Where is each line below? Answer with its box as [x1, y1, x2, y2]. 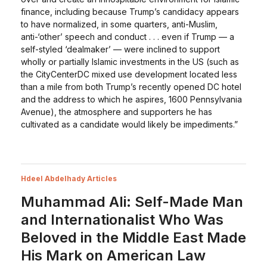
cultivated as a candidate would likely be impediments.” [20, 119, 238, 129]
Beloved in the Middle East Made [20, 229, 246, 246]
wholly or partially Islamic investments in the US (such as [20, 57, 239, 67]
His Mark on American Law [20, 247, 206, 264]
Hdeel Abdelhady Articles [20, 174, 117, 183]
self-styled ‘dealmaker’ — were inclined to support [20, 44, 220, 54]
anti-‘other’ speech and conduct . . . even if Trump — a [20, 32, 234, 42]
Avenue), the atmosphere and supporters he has [20, 107, 212, 117]
